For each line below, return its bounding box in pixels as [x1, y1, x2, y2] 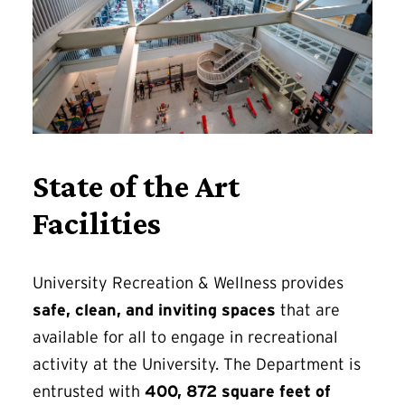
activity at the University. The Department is [33, 355, 361, 374]
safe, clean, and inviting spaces [33, 301, 276, 320]
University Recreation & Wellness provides [33, 274, 344, 293]
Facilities [33, 205, 161, 242]
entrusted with [33, 382, 145, 401]
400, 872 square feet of [145, 382, 331, 401]
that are [276, 301, 340, 320]
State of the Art [33, 168, 240, 205]
